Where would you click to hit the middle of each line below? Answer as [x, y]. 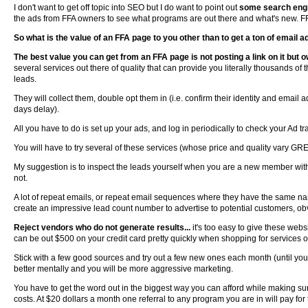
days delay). [36, 109]
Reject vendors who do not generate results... [103, 228]
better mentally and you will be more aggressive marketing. [123, 269]
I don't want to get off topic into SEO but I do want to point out [126, 8]
